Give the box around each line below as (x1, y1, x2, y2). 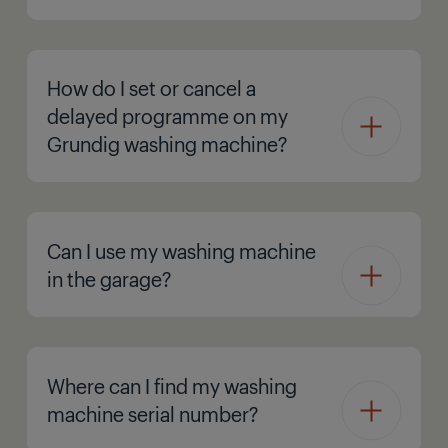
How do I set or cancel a (47, 74, 256, 102)
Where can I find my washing (47, 371, 297, 399)
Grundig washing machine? (47, 130, 287, 158)
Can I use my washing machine (47, 236, 316, 264)
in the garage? (47, 264, 171, 292)
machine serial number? (47, 399, 258, 427)
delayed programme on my (47, 102, 288, 130)
